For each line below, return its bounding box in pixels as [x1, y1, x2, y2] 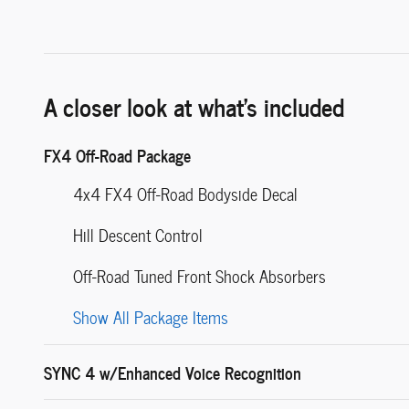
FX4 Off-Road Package [44, 142, 191, 169]
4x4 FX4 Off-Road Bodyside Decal [73, 181, 298, 208]
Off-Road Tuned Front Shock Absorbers [73, 263, 326, 290]
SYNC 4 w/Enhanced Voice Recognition [44, 359, 301, 386]
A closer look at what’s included [44, 86, 344, 126]
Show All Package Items [73, 304, 228, 331]
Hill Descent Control [73, 222, 203, 249]
